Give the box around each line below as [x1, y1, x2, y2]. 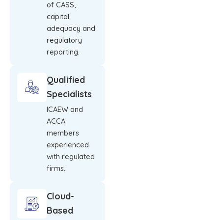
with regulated [47, 152, 95, 162]
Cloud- [47, 191, 74, 202]
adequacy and [47, 24, 95, 33]
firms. [47, 164, 65, 173]
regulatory [47, 35, 82, 45]
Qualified [47, 74, 85, 86]
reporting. [47, 47, 80, 57]
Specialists [47, 88, 92, 100]
